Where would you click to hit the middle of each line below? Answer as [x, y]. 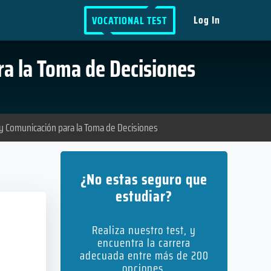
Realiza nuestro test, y [144, 230]
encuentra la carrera [144, 243]
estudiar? [144, 196]
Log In [207, 20]
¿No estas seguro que [144, 179]
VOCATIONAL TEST [130, 20]
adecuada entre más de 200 [144, 255]
